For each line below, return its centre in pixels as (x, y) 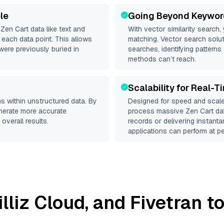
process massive (157, 111)
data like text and (57, 29)
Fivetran (166, 203)
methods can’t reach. (162, 59)
